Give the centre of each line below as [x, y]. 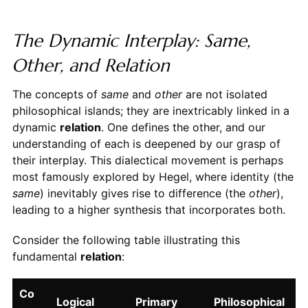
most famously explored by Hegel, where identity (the [153, 176]
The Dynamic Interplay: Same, [131, 40]
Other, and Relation [90, 65]
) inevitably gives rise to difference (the [144, 193]
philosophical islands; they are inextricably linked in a [151, 110]
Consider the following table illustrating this [126, 240]
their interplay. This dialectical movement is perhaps [147, 160]
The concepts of [56, 94]
